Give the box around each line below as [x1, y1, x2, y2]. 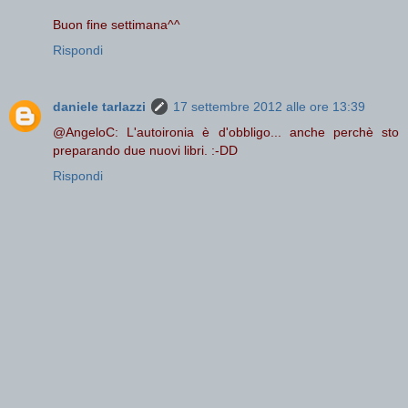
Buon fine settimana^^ [53, 17, 180, 33]
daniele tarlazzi [53, 99, 146, 115]
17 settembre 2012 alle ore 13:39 [173, 99, 365, 115]
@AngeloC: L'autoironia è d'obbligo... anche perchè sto [53, 125, 399, 140]
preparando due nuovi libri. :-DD [53, 143, 238, 158]
